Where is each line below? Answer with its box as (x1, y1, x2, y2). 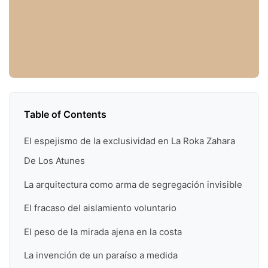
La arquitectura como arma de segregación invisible (24, 178, 242, 190)
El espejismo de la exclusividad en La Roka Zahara (24, 135, 235, 147)
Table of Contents (24, 108, 106, 121)
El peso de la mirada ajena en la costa (24, 226, 182, 237)
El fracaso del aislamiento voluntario (24, 202, 176, 214)
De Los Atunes (24, 155, 85, 167)
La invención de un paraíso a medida (24, 249, 178, 261)
